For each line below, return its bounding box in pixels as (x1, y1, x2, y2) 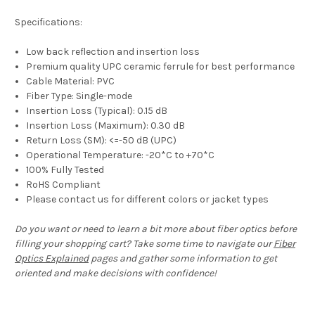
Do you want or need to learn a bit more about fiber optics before (15, 223, 297, 236)
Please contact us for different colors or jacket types (26, 193, 269, 206)
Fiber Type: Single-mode (26, 90, 133, 103)
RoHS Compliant (26, 179, 101, 191)
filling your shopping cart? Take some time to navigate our (15, 238, 274, 250)
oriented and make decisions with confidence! (15, 267, 217, 280)
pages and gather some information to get (89, 252, 277, 265)
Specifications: (15, 16, 82, 29)
